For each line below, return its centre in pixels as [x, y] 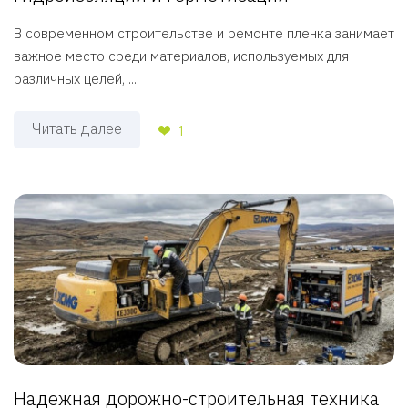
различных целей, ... [75, 78]
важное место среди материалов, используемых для [181, 56]
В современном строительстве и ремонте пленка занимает [204, 33]
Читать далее [77, 128]
